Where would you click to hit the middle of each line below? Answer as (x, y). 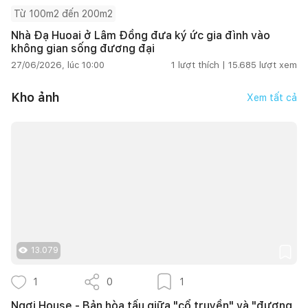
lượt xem (278, 65)
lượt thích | (202, 65)
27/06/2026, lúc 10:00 (58, 65)
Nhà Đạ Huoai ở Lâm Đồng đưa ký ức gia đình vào (141, 35)
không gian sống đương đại (83, 48)
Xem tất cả (272, 97)
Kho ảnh (35, 98)
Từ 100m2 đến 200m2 (63, 13)
